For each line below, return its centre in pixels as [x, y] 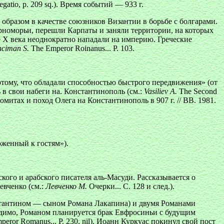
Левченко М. [67, 186]
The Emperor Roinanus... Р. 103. [82, 48]
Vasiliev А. [160, 91]
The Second [197, 91]
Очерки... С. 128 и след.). [132, 186]
